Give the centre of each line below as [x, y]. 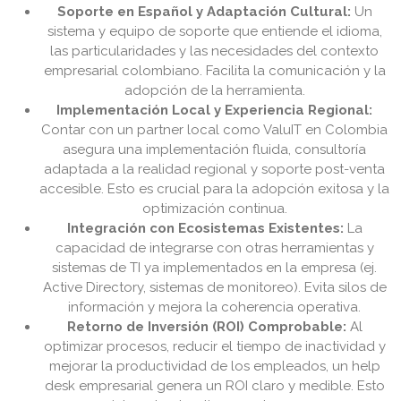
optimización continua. [215, 209]
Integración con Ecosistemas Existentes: [205, 229]
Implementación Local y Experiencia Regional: [215, 111]
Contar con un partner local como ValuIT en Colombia [215, 130]
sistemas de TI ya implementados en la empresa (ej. [215, 268]
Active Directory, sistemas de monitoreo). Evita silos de [215, 288]
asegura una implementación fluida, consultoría [215, 150]
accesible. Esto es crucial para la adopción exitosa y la [215, 189]
